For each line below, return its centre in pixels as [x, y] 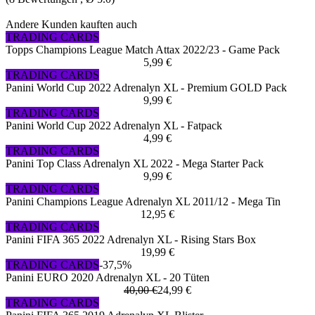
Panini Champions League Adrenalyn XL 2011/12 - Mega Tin [143, 202]
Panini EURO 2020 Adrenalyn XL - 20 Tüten [108, 278]
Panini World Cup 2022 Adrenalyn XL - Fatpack [114, 126]
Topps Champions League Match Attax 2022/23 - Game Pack [143, 50]
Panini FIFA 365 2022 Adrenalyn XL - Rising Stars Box [131, 240]
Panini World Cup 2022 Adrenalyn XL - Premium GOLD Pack [146, 88]
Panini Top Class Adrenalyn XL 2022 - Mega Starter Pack [135, 164]
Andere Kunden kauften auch [71, 25]
